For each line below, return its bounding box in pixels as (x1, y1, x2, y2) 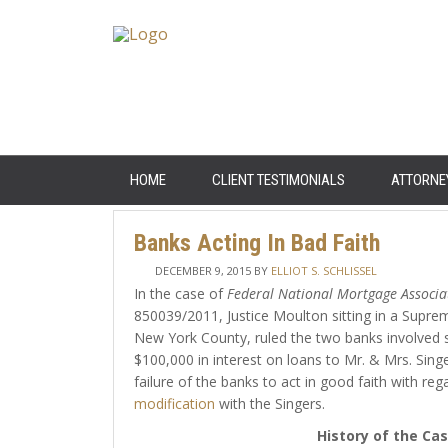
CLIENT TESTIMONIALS (211, 171, 345, 189)
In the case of (133, 284, 227, 303)
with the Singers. (214, 394, 325, 413)
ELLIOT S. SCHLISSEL (270, 263, 377, 278)
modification (133, 394, 215, 413)
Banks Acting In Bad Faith (133, 229, 380, 257)
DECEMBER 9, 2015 (154, 263, 251, 278)
